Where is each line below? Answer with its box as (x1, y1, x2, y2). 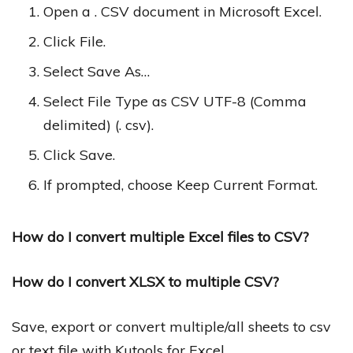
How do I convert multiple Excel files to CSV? (12, 227, 309, 246)
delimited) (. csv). (43, 115, 154, 134)
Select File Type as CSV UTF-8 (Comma (43, 91, 307, 110)
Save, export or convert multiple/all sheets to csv (12, 317, 331, 336)
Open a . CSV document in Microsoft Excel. (43, 2, 321, 20)
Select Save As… (43, 61, 150, 80)
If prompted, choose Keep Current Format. (43, 175, 318, 194)
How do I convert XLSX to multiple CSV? (12, 272, 279, 291)
